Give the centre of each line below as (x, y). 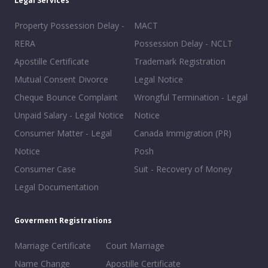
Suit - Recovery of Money (183, 169)
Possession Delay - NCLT (183, 43)
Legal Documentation (57, 187)
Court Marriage (135, 246)
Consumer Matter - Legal (63, 133)
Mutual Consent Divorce (61, 79)
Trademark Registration (180, 61)
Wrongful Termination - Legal (191, 97)
